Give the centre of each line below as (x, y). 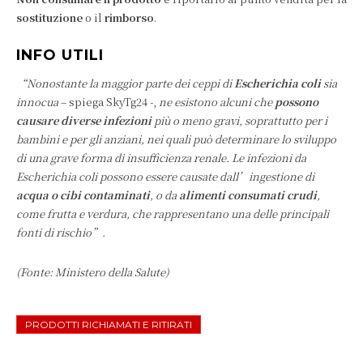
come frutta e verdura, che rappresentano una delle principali (173, 214)
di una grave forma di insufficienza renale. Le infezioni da (161, 158)
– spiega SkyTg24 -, (109, 102)
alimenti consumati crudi (248, 195)
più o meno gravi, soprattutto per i (239, 121)
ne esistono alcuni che (216, 102)
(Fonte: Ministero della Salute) (93, 272)
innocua (37, 102)
